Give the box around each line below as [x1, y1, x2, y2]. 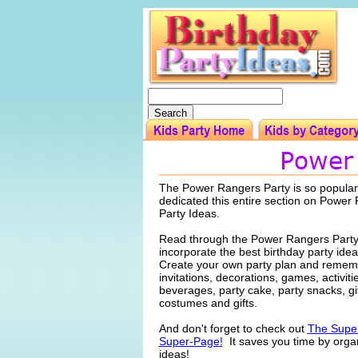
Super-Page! [158, 335, 223, 348]
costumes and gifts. [158, 296, 257, 309]
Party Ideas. [158, 207, 220, 220]
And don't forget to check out [158, 322, 308, 335]
